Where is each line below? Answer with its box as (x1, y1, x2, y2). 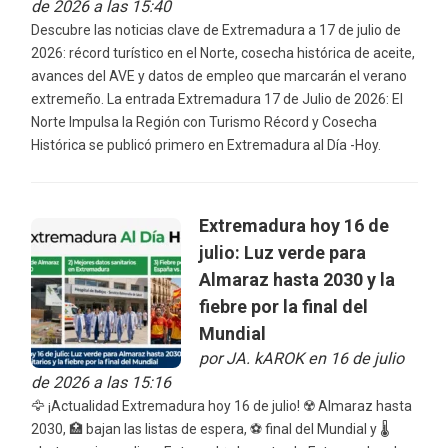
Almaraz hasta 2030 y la (198, 269, 395, 291)
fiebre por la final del (198, 296, 368, 318)
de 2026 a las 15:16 (30, 373, 171, 393)
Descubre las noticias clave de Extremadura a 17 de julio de (30, 21, 401, 38)
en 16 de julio (303, 349, 404, 369)
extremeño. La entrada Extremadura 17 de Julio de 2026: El (30, 90, 403, 107)
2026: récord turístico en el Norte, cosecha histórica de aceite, (30, 44, 415, 61)
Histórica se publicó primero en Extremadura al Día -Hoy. (30, 136, 381, 153)
